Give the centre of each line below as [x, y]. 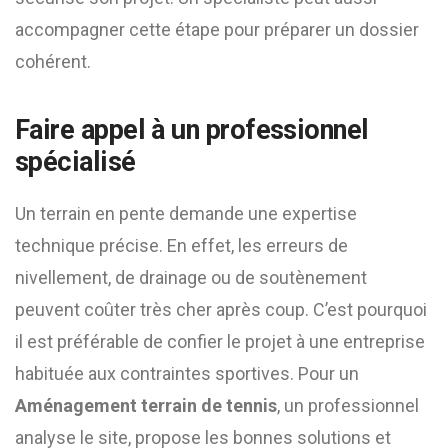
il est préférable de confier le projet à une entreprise [220, 341]
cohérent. [53, 61]
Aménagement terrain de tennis [146, 405]
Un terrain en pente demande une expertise [186, 213]
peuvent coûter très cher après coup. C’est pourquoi [221, 309]
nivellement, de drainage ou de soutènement [191, 277]
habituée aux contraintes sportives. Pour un [187, 373]
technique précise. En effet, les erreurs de [181, 245]
